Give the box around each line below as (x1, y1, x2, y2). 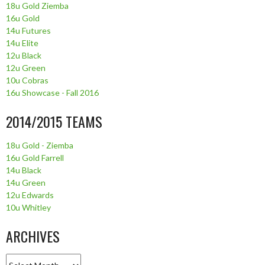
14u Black (6, 164, 41, 175)
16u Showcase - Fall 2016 (6, 87, 99, 98)
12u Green (6, 62, 46, 73)
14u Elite (6, 37, 38, 48)
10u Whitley (6, 202, 51, 212)
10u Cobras (6, 75, 49, 85)
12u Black (6, 50, 41, 60)
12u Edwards (6, 189, 54, 200)
